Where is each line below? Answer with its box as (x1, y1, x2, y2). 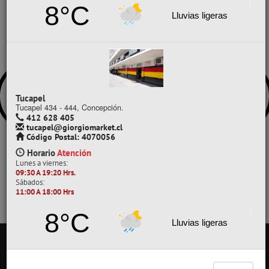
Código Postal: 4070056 (24, 131, 115, 143)
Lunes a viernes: (16, 158, 68, 168)
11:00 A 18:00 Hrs (16, 187, 74, 197)
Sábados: (16, 177, 44, 187)
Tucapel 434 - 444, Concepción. (16, 102, 124, 113)
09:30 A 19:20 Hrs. (16, 168, 76, 178)
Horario (25, 147, 57, 159)
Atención (57, 147, 91, 159)
